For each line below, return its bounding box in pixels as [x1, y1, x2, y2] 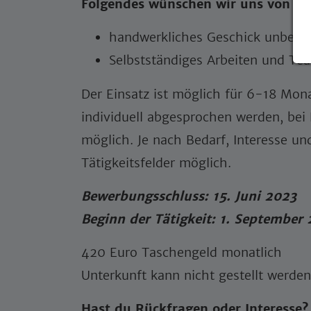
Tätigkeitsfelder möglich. [81, 155, 231, 171]
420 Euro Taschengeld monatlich [81, 244, 282, 260]
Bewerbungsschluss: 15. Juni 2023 [81, 188, 296, 204]
